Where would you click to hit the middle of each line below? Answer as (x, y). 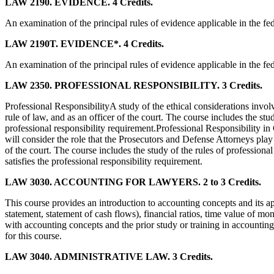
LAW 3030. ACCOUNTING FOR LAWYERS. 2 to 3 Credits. (133, 182)
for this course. (33, 235)
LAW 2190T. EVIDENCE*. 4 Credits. (84, 43)
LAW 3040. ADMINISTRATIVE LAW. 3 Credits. (109, 256)
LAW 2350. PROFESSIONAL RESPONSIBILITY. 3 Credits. (134, 85)
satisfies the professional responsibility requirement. (104, 161)
